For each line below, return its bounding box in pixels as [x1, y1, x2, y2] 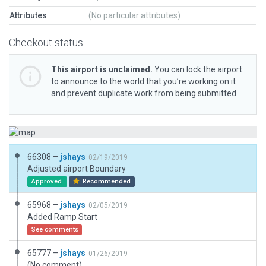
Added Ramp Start [27, 212, 97, 221]
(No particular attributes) [88, 11, 180, 20]
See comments [31, 226, 78, 233]
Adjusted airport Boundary [27, 164, 126, 173]
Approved [31, 178, 64, 185]
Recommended [81, 178, 131, 185]
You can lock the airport [153, 65, 242, 74]
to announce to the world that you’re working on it [51, 77, 236, 86]
